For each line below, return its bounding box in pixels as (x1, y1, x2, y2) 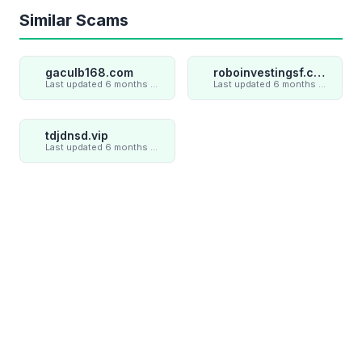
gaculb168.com (45, 65, 133, 80)
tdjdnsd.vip (45, 128, 108, 143)
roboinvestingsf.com (313, 65, 325, 80)
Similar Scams (19, 11, 128, 31)
